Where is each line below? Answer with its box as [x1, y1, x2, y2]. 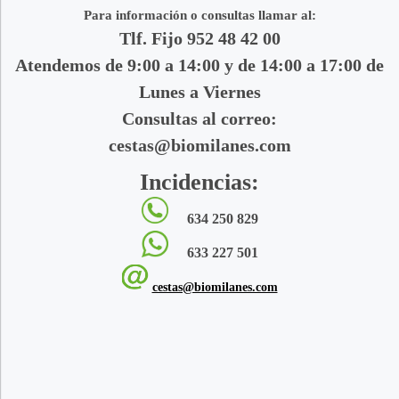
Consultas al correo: [122, 109, 277, 128]
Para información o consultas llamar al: [83, 7, 316, 22]
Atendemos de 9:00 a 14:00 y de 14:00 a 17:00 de [15, 55, 384, 75]
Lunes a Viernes [138, 82, 261, 102]
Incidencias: [140, 169, 259, 195]
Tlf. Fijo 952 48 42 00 [118, 28, 281, 48]
